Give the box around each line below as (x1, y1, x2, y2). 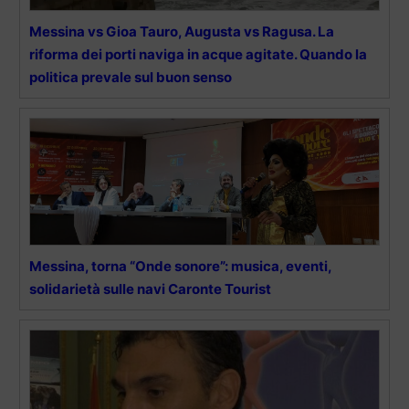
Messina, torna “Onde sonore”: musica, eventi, (29, 257, 331, 275)
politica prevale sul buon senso (29, 68, 232, 86)
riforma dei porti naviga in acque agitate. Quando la (29, 45, 367, 63)
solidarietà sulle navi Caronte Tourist (29, 279, 271, 298)
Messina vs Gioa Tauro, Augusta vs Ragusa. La (29, 22, 334, 40)
